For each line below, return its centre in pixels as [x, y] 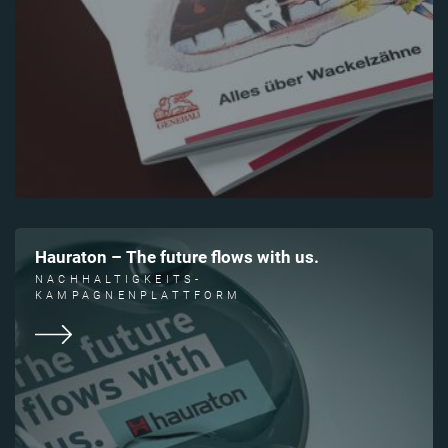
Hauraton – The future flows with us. [177, 258]
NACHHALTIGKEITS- [119, 279]
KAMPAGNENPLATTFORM [138, 295]
